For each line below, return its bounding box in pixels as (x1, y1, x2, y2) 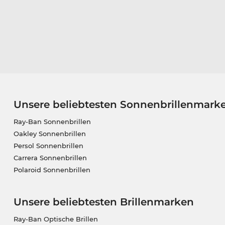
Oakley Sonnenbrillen (13, 129, 86, 138)
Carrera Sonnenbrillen (13, 153, 87, 162)
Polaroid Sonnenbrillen (13, 165, 90, 174)
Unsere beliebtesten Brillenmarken (13, 195, 194, 208)
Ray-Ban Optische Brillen (13, 214, 98, 223)
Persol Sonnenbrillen (13, 141, 83, 150)
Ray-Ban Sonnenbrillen (13, 117, 91, 126)
